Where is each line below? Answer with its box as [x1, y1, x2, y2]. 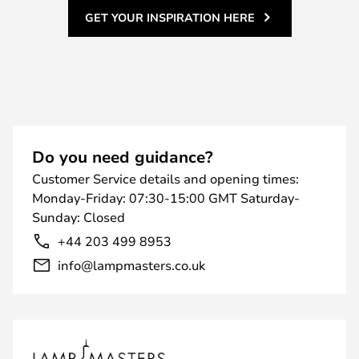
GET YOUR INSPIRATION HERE [84, 10, 255, 25]
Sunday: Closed [32, 208, 125, 225]
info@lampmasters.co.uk [58, 256, 205, 273]
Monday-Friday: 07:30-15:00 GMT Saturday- [32, 189, 300, 206]
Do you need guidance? [32, 146, 213, 167]
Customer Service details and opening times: [32, 170, 299, 187]
